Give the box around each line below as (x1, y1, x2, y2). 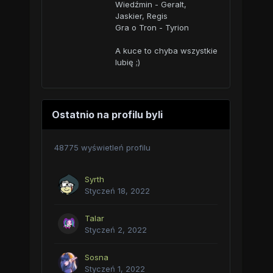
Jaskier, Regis (115, 11, 168, 21)
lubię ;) (115, 57, 140, 67)
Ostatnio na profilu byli (51, 108, 163, 121)
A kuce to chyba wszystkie (115, 46, 218, 55)
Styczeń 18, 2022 (84, 186, 150, 196)
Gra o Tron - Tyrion (115, 23, 189, 32)
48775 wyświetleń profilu (54, 143, 151, 152)
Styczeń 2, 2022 (84, 225, 147, 235)
